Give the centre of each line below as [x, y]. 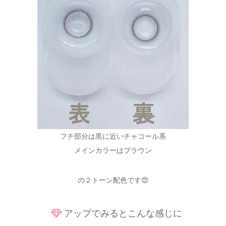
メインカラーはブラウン [113, 151]
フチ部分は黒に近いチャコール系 [113, 136]
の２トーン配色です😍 [113, 180]
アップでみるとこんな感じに [123, 214]
